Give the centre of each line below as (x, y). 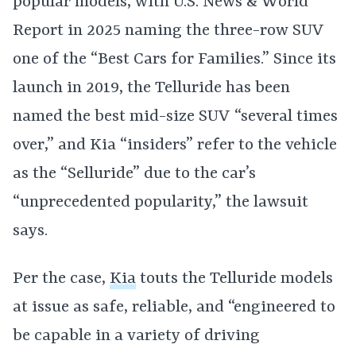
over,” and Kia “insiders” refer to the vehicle (175, 145)
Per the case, (61, 279)
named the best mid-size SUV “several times (175, 116)
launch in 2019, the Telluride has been (151, 88)
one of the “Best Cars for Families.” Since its (174, 59)
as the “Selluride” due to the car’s (134, 174)
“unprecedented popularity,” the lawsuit (161, 202)
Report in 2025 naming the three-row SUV (168, 31)
